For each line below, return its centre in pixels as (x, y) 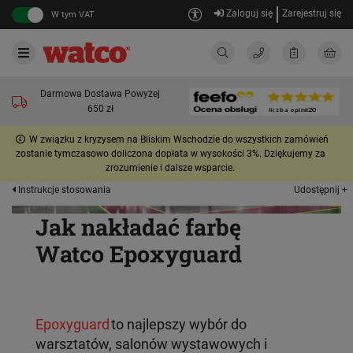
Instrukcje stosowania (63, 190)
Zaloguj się (248, 13)
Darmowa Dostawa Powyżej (100, 94)
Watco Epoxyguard (139, 254)
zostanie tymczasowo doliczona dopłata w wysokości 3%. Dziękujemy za (170, 154)
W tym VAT (73, 14)
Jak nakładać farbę (138, 227)
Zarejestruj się (312, 13)
